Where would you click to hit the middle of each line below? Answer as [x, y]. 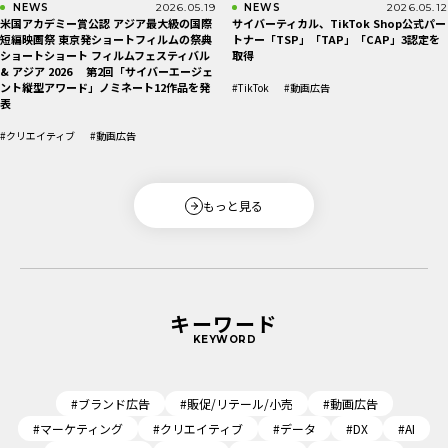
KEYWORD [224, 339]
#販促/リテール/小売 [236, 403]
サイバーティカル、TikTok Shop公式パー [338, 22]
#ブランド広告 [110, 403]
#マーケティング [78, 428]
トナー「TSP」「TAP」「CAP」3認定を [335, 38]
